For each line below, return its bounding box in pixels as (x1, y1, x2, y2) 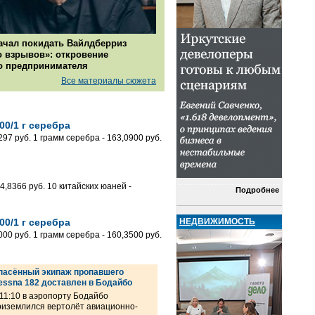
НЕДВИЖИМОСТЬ (179, 216, 255, 226)
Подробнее (236, 186, 279, 194)
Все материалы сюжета (61, 76, 156, 86)
